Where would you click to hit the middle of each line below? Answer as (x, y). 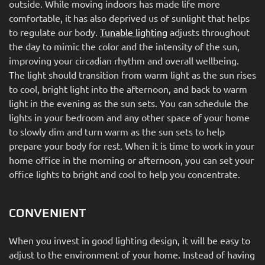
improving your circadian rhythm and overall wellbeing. (124, 60)
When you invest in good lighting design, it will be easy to (130, 240)
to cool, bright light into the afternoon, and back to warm (128, 88)
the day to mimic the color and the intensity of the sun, (124, 46)
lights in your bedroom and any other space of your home (129, 117)
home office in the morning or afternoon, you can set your (131, 159)
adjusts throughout (209, 32)
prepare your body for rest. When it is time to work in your (132, 145)
